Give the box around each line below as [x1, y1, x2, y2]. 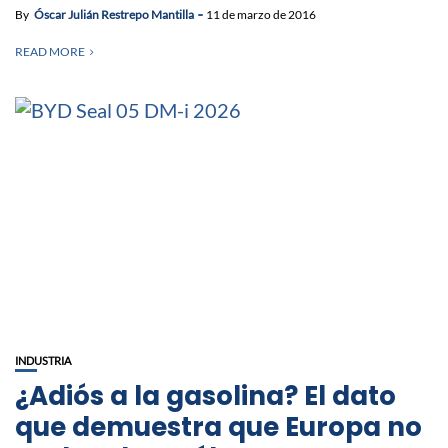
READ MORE [15, 43, 85, 59]
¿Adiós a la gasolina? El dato [15, 377, 396, 414]
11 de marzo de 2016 [206, 6, 316, 22]
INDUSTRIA [15, 353, 71, 367]
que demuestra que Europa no [15, 408, 422, 445]
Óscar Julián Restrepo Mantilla [34, 6, 194, 22]
